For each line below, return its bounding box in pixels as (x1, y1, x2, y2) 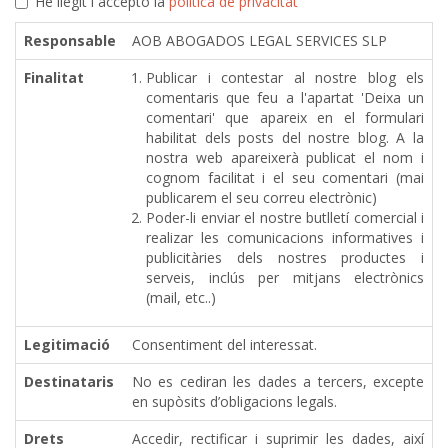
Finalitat (24, 68, 84, 88)
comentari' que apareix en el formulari (146, 108, 424, 128)
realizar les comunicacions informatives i (146, 228, 424, 248)
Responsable (24, 31, 116, 51)
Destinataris (24, 372, 114, 392)
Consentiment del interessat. (132, 335, 317, 355)
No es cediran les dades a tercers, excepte (132, 372, 424, 392)
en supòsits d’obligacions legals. (132, 392, 337, 412)
